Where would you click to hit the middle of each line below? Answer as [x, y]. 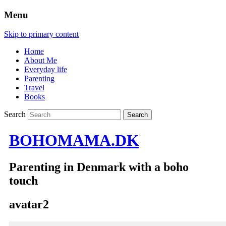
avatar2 [29, 205]
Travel [34, 88]
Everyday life [46, 70]
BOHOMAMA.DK [74, 140]
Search [15, 115]
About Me [41, 61]
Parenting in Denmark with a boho [99, 167]
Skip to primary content [41, 34]
